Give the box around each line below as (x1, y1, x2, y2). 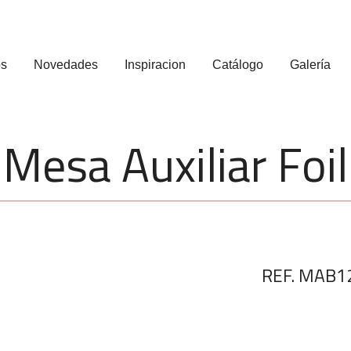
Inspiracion (124, 58, 186, 72)
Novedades (33, 58, 98, 72)
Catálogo (212, 58, 263, 72)
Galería (289, 58, 331, 72)
